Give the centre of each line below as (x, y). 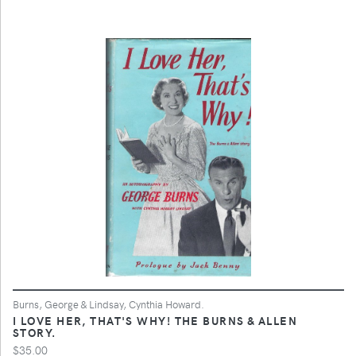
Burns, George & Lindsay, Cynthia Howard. (108, 304)
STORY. (35, 332)
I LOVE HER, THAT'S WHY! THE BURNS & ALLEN (155, 320)
